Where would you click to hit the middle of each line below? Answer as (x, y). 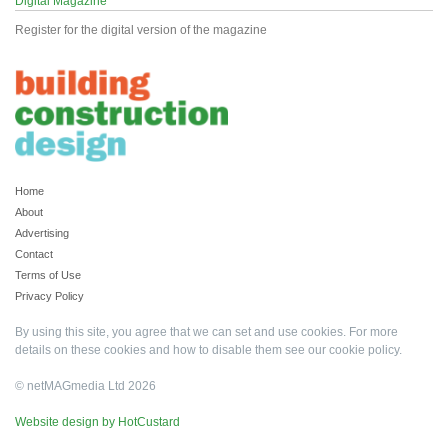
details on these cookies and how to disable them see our (172, 349)
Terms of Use (48, 274)
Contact (34, 253)
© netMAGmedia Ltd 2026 (85, 385)
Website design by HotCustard (97, 421)
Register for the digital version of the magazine (141, 30)
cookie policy (364, 349)
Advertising (42, 232)
